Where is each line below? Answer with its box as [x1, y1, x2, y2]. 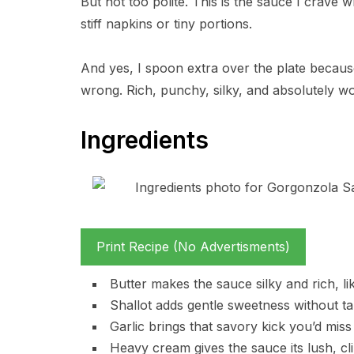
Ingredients [81, 126, 209, 154]
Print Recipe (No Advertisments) [96, 239, 290, 254]
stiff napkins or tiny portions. [81, 16, 252, 32]
